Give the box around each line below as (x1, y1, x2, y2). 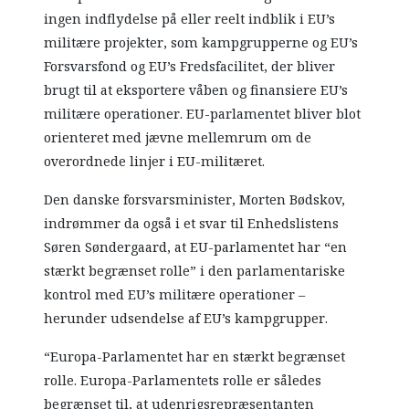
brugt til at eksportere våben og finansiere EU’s (44, 80, 349, 101)
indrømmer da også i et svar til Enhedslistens (44, 214, 340, 235)
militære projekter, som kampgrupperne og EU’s (44, 33, 359, 54)
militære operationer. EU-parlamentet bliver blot (44, 104, 362, 125)
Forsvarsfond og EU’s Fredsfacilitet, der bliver (44, 57, 336, 78)
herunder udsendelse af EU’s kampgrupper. (44, 309, 329, 330)
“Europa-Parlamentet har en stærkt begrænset (44, 347, 346, 368)
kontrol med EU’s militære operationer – (44, 285, 306, 306)
